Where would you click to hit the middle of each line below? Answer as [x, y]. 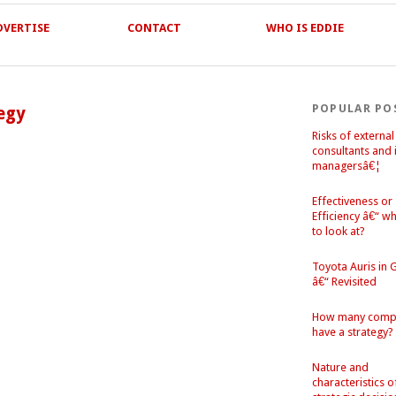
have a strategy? [352, 332]
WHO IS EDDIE [305, 28]
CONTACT [154, 28]
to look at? [338, 231]
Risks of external [353, 136]
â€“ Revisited [344, 282]
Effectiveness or [352, 201]
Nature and [340, 367]
